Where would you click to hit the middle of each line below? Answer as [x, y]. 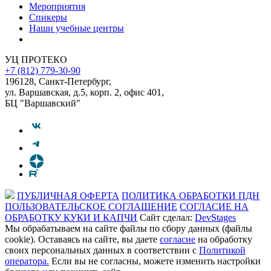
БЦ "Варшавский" [43, 103]
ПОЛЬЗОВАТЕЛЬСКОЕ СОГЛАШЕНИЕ [91, 206]
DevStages [215, 217]
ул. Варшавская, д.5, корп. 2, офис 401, [84, 92]
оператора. [27, 261]
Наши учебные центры [77, 28]
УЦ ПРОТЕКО [36, 59]
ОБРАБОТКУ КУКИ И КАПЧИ [71, 217]
